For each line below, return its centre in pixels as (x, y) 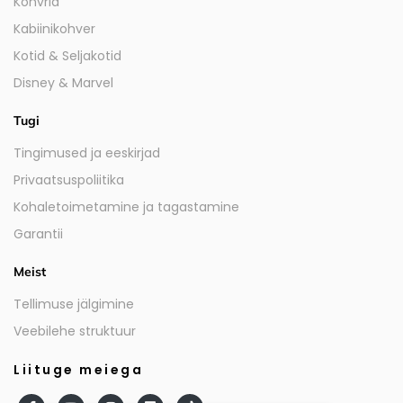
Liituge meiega (79, 369)
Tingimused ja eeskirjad (87, 152)
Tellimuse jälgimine (74, 304)
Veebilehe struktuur (75, 331)
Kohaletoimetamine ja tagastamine (126, 206)
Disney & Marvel (63, 82)
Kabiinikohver (54, 28)
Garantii (38, 233)
